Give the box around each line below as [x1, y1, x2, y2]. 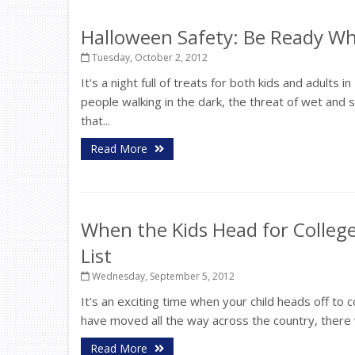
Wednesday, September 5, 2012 [90, 269, 235, 283]
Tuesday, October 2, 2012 [90, 51, 208, 64]
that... [81, 113, 110, 128]
